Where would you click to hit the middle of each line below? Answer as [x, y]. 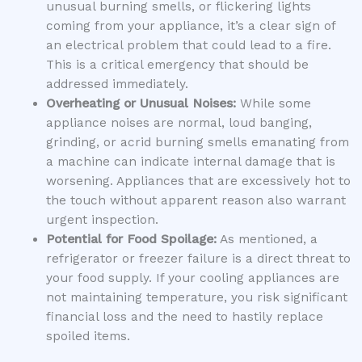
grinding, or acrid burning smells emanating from [197, 142]
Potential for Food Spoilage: [131, 239]
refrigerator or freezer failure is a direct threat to [198, 258]
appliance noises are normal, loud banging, [179, 122]
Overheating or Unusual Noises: [141, 103]
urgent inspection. [102, 219]
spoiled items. [88, 336]
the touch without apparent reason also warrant [196, 200]
